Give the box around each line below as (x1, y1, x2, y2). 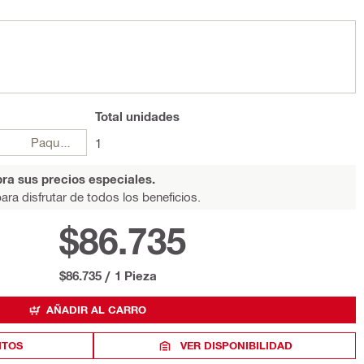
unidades (123, 109, 180, 123)
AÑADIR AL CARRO (46, 303, 146, 316)
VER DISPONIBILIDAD (180, 339, 292, 352)
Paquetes (58, 135, 71, 149)
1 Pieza (114, 268, 157, 283)
